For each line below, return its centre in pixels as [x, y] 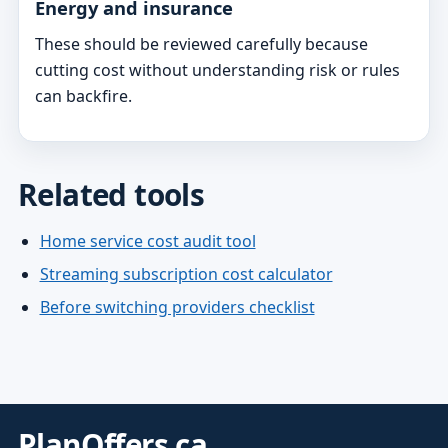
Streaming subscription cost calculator [186, 273]
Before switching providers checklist [177, 307]
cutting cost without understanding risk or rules [217, 70]
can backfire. [83, 96]
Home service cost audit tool [147, 240]
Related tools [111, 194]
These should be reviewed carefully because [201, 44]
